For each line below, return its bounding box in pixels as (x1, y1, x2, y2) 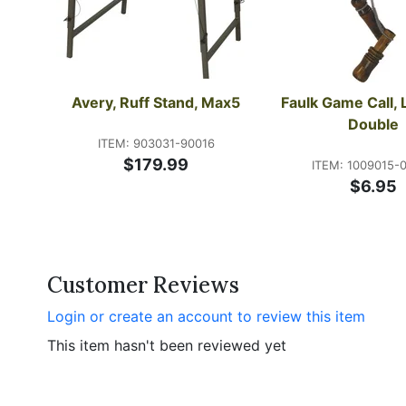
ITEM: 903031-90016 (97, 136, 215, 151)
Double (348, 115, 399, 134)
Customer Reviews (47, 271, 239, 300)
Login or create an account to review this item (47, 307, 365, 326)
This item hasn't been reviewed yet (47, 336, 286, 355)
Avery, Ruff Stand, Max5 (72, 93, 240, 112)
